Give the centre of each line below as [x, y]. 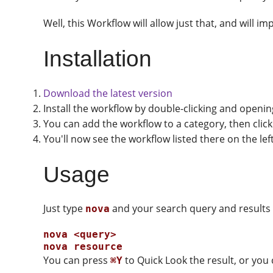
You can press [77, 260]
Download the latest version [108, 93]
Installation [98, 59]
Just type [65, 208]
